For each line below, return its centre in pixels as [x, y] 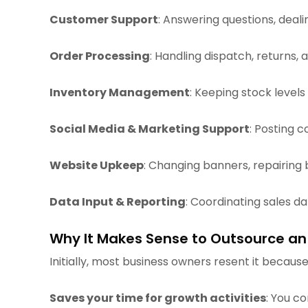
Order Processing [100, 56]
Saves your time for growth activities [158, 298]
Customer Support [104, 20]
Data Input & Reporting [118, 202]
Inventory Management [120, 92]
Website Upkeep [97, 165]
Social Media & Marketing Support [150, 129]
